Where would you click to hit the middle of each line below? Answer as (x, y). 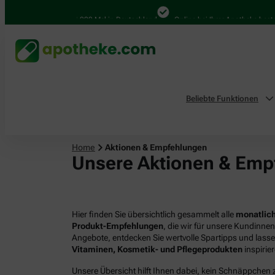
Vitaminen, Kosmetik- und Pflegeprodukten (157, 249)
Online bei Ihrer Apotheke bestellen (216, 19)
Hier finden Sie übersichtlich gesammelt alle (154, 214)
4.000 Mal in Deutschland (100, 19)
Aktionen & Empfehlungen (156, 147)
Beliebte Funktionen (222, 99)
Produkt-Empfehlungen (118, 226)
